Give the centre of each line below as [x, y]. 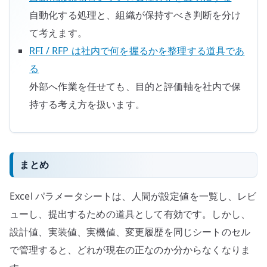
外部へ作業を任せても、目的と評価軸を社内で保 [135, 87]
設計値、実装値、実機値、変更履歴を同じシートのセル [130, 232]
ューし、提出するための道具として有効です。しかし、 [130, 214]
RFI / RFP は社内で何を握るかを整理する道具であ [137, 51]
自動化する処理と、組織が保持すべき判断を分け [135, 15]
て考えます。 [58, 33]
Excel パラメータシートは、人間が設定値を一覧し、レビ [133, 196]
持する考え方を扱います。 [87, 105]
